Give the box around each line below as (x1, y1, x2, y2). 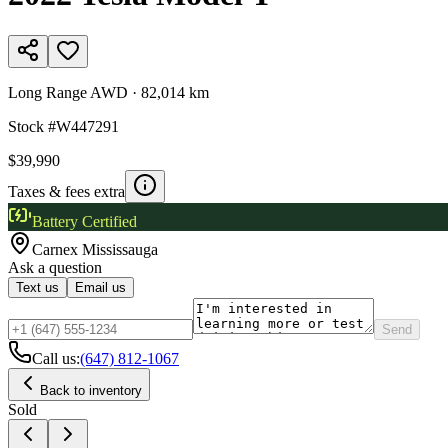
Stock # (8, 117, 56, 135)
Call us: (32, 349, 80, 367)
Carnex (32, 240, 82, 258)
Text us (16, 279, 59, 295)
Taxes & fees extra (8, 182, 125, 200)
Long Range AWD (8, 83, 128, 101)
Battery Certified (32, 212, 137, 230)
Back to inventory (40, 382, 142, 398)
